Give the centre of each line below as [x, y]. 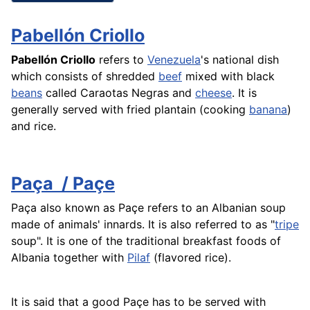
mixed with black [228, 76]
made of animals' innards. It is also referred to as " [143, 224]
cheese [213, 92]
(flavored [177, 257]
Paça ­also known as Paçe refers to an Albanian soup [148, 207]
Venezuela [174, 59]
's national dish [240, 59]
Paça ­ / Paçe [63, 183]
